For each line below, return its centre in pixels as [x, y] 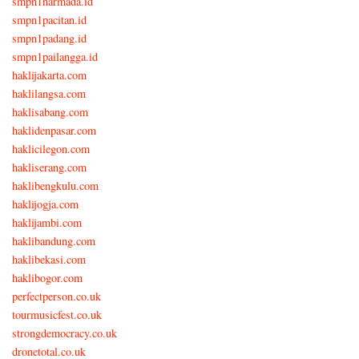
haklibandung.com [54, 240]
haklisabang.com [50, 111]
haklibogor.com [47, 277]
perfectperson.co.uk [56, 296]
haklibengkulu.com [55, 185]
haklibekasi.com [49, 259]
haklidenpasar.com [54, 130]
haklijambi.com [47, 222]
